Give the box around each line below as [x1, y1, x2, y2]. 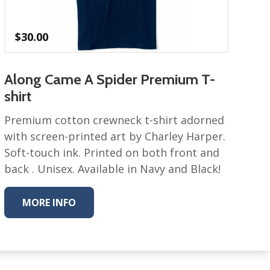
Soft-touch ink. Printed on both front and [4, 145, 219, 160]
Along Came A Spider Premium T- [4, 71, 215, 89]
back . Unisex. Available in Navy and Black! [4, 162, 221, 177]
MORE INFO [22, 196, 76, 210]
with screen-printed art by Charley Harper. [4, 129, 225, 144]
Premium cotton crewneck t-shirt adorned [4, 113, 224, 128]
